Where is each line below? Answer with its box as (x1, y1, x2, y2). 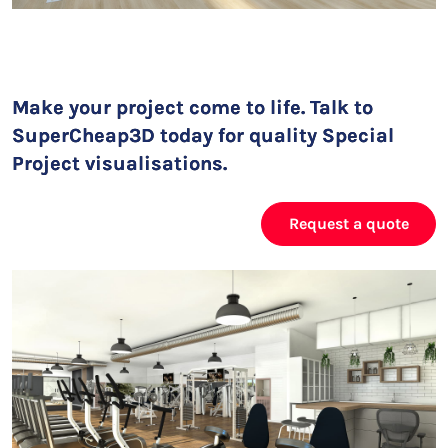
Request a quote (288, 213, 409, 233)
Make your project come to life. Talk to (12, 95, 373, 119)
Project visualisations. (12, 151, 227, 175)
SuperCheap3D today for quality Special (12, 123, 394, 147)
